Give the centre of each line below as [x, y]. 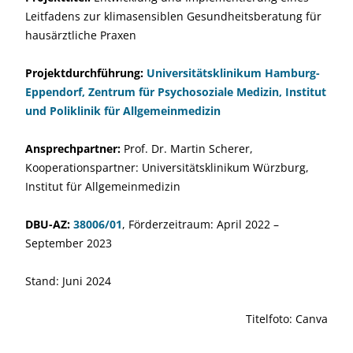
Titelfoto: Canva [287, 319]
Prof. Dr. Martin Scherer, [187, 149]
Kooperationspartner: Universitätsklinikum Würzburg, [167, 167]
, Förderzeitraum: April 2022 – [201, 224]
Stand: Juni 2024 [68, 281]
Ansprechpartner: [73, 149]
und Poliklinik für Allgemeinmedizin [123, 111]
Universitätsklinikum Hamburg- [233, 73]
